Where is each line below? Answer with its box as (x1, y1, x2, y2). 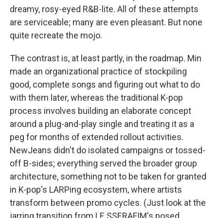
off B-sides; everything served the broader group (10, 158, 197, 168)
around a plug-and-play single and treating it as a (10, 118, 194, 129)
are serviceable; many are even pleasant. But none (10, 17, 202, 27)
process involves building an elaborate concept (10, 105, 191, 116)
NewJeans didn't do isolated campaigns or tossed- (10, 145, 205, 155)
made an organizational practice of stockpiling (10, 66, 187, 76)
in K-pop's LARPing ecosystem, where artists (10, 184, 182, 195)
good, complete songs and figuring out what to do (10, 79, 200, 90)
